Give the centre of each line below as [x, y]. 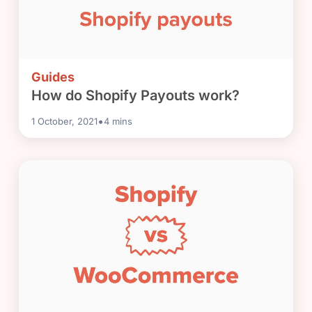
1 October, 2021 [65, 122]
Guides [53, 77]
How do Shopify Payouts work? [136, 96]
